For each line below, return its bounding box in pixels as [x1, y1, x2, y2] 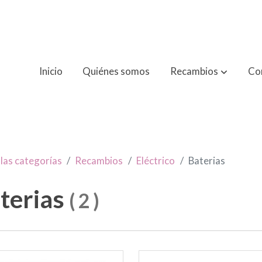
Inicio [39, 65, 63, 78]
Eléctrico [136, 154, 175, 167]
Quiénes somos [82, 65, 150, 78]
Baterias [188, 154, 225, 167]
